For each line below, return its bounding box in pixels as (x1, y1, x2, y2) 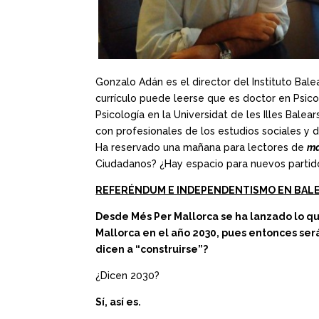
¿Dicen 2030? (95, 270, 160, 282)
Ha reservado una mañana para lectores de (95, 142, 308, 154)
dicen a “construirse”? (95, 244, 209, 256)
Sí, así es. (95, 296, 142, 308)
